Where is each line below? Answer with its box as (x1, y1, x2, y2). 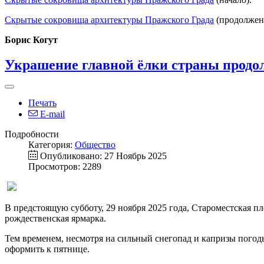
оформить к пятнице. (5, 243, 90, 254)
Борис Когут (5, 35, 58, 45)
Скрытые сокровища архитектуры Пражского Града (5, 15, 214, 25)
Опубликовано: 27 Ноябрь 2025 (40, 150, 167, 161)
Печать (28, 97, 57, 108)
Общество (75, 139, 115, 150)
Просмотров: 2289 (28, 161, 101, 171)
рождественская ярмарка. (5, 213, 106, 223)
